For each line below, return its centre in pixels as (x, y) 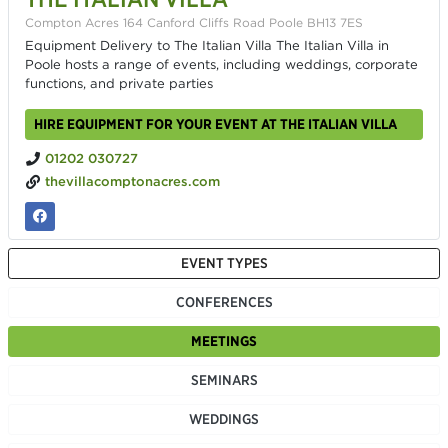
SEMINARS (224, 380)
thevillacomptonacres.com (132, 181)
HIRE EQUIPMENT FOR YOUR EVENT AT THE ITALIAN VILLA (215, 124)
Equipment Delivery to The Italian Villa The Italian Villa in (207, 45)
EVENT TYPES (224, 263)
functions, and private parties (119, 83)
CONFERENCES (224, 302)
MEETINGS (224, 341)
